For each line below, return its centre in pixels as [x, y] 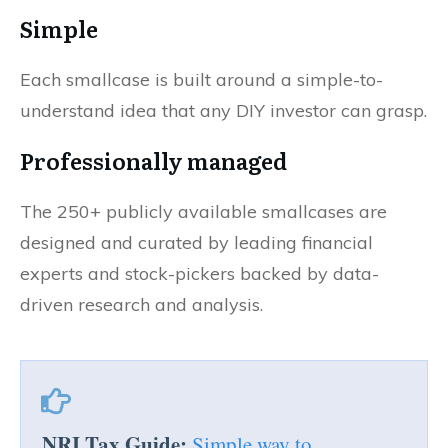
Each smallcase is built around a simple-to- [201, 79]
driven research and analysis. [141, 304]
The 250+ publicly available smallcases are [203, 211]
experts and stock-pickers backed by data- [199, 273]
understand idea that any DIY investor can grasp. [223, 110]
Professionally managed [153, 160]
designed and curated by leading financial [196, 242]
